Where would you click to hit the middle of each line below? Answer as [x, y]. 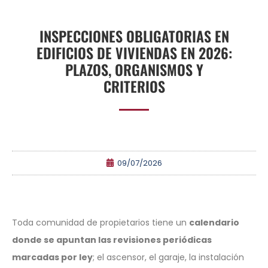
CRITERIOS [134, 86]
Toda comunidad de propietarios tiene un [100, 222]
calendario [214, 222]
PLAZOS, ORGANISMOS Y [134, 69]
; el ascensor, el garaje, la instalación [168, 257]
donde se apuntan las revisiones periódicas [112, 240]
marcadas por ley [52, 257]
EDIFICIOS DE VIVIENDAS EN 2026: [134, 52]
